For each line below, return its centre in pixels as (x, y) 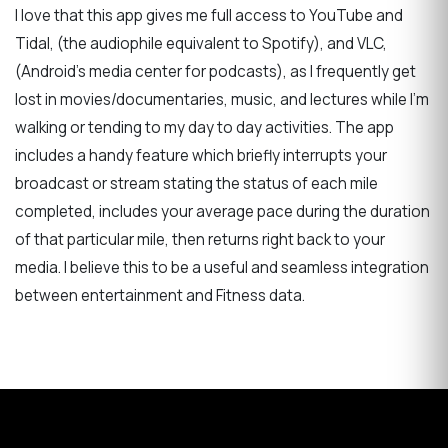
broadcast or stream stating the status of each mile (196, 183)
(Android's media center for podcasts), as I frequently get (215, 71)
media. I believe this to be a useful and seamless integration (222, 267)
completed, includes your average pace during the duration (222, 211)
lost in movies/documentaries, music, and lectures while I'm (222, 99)
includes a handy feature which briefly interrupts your (201, 155)
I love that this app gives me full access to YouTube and (209, 15)
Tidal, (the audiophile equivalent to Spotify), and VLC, (201, 43)
